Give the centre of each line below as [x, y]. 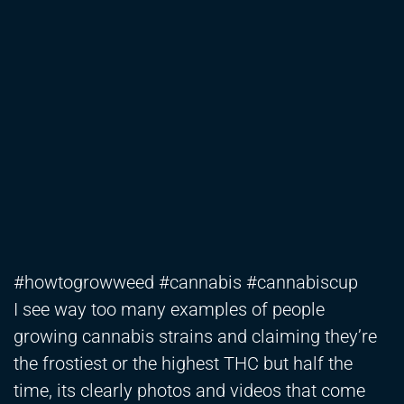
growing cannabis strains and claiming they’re [195, 337]
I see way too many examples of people [169, 310]
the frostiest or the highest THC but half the [183, 364]
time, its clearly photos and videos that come [189, 391]
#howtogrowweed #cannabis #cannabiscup [186, 283]
